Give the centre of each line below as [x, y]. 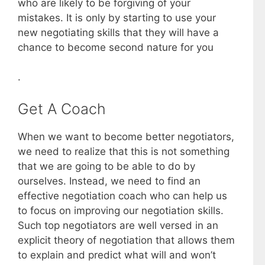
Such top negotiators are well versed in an [118, 225]
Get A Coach [62, 109]
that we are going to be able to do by [106, 166]
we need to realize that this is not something [124, 151]
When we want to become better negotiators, [126, 136]
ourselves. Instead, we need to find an [109, 181]
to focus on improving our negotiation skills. [121, 210]
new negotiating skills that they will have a [118, 32]
